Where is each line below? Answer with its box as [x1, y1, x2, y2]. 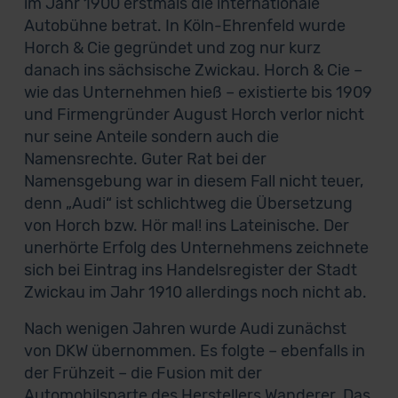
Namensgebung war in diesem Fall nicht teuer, [23, 171, 363, 191]
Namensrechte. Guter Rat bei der [23, 149, 267, 169]
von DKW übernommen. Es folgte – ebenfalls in [23, 341, 365, 361]
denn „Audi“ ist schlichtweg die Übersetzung [23, 194, 353, 213]
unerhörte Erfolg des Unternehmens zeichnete [23, 238, 369, 258]
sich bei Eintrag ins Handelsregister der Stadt [23, 260, 357, 280]
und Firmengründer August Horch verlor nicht [23, 105, 364, 124]
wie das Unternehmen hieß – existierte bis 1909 [23, 83, 372, 102]
